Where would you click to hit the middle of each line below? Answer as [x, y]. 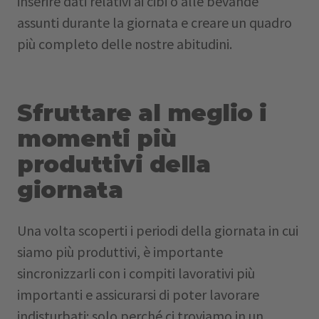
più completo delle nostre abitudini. [125, 44]
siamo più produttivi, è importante [120, 252]
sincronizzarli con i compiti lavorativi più [136, 273]
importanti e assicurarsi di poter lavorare [138, 294]
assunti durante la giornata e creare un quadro [155, 22]
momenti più [97, 138]
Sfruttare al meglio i [142, 113]
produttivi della [114, 164]
